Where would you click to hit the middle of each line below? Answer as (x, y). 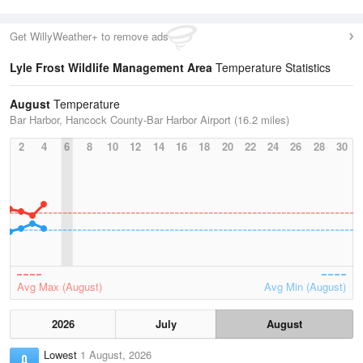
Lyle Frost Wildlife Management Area (111, 67)
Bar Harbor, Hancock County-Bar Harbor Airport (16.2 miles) (149, 120)
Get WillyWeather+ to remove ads (89, 36)
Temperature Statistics (271, 67)
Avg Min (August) (305, 286)
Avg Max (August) (60, 286)
